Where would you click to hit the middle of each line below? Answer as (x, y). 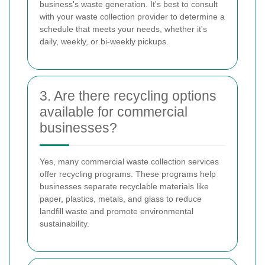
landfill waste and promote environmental (117, 211)
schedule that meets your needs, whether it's (123, 29)
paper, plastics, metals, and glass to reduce (121, 199)
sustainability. (64, 224)
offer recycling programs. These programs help (128, 174)
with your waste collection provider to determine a (132, 17)
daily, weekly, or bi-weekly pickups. (104, 42)
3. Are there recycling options (128, 96)
